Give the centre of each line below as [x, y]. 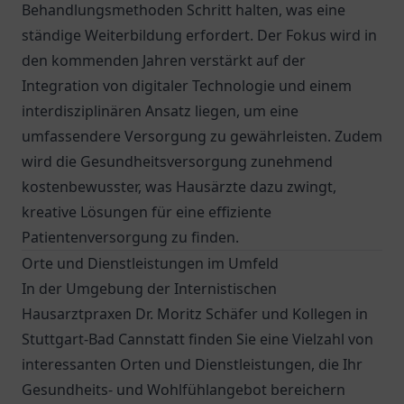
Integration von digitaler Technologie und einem [187, 86]
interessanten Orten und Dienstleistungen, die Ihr [192, 364]
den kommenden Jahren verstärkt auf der [164, 60]
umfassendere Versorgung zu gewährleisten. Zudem [202, 136]
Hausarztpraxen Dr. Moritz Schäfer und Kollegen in [195, 314]
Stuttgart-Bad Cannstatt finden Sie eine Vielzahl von [197, 339]
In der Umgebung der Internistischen [149, 289]
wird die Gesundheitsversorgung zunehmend [177, 161]
